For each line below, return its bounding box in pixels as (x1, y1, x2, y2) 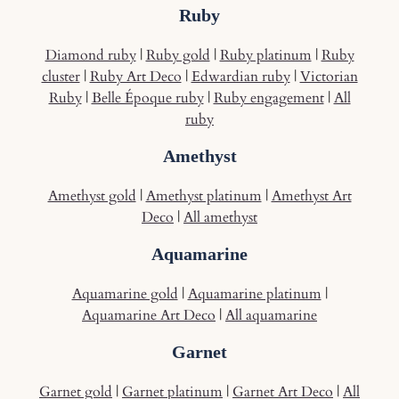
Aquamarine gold (71, 284, 178, 305)
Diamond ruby (45, 45, 136, 66)
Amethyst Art (271, 186, 352, 207)
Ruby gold (145, 45, 210, 66)
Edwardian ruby (191, 67, 290, 87)
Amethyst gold (47, 186, 136, 207)
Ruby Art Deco (89, 67, 182, 87)
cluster (41, 67, 80, 87)
